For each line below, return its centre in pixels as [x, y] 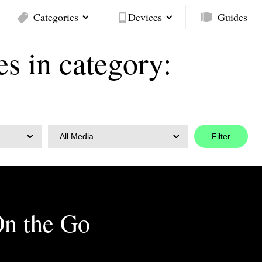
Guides [232, 17]
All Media [77, 136]
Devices [145, 17]
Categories [56, 17]
